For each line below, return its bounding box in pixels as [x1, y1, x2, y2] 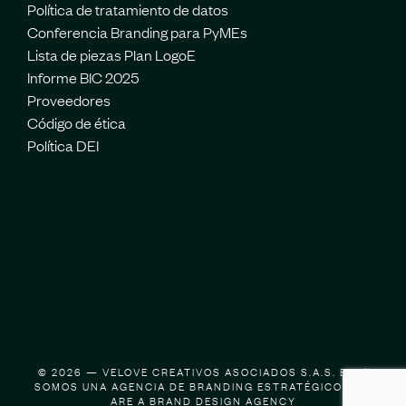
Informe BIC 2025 [27, 66, 139, 87]
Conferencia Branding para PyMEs [27, 21, 247, 42]
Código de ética [27, 111, 126, 132]
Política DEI [27, 134, 99, 155]
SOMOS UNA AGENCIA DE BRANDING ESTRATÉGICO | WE [34, 379, 372, 394]
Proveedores [27, 89, 111, 110]
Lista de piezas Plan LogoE [27, 43, 196, 64]
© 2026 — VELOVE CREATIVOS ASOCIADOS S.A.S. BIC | [38, 364, 368, 380]
